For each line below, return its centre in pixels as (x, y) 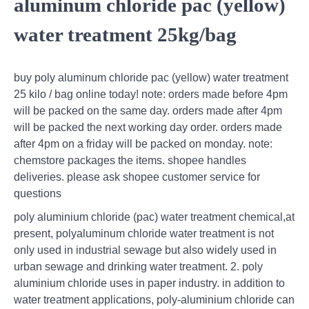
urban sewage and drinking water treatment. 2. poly (138, 267)
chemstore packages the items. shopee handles (130, 161)
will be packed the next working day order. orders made (148, 128)
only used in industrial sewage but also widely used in (145, 250)
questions (38, 194)
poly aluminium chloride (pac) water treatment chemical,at (154, 217)
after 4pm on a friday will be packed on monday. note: (143, 144)
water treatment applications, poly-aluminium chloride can (154, 300)
